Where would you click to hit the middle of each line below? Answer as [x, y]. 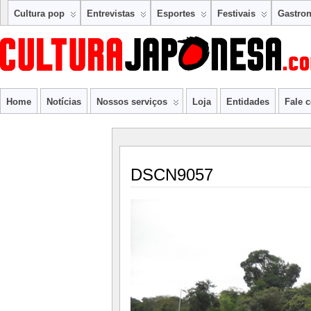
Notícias [64, 102]
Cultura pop [39, 14]
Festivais [236, 14]
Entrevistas [111, 14]
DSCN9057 [172, 175]
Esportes [176, 14]
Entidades [248, 102]
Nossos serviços [132, 102]
